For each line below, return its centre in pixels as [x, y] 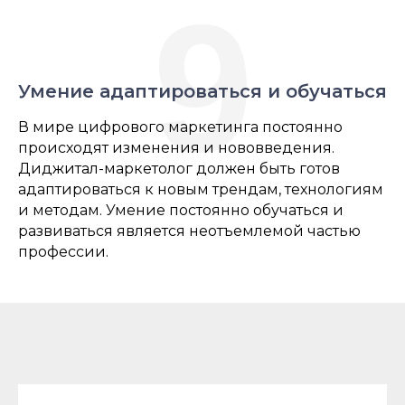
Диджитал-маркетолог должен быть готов [179, 169]
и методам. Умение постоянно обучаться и [181, 211]
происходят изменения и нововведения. [176, 148]
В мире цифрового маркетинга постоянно [180, 127]
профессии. [63, 252]
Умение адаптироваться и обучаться [202, 92]
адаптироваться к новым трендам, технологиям [201, 190]
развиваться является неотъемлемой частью [189, 231]
